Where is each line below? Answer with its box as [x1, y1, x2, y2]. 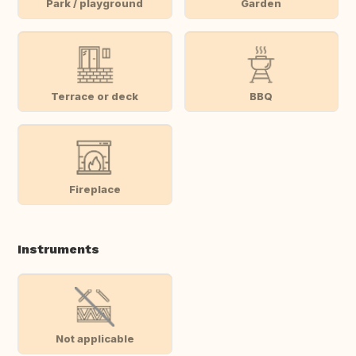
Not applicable [55, 331, 134, 345]
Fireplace [68, 182, 121, 195]
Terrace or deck [51, 89, 139, 103]
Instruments [17, 242, 99, 257]
